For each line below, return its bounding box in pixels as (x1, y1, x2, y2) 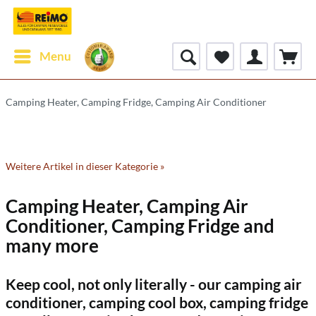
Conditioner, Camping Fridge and (6, 214, 274, 237)
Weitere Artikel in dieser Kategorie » (6, 160, 164, 172)
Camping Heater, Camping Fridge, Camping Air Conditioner (6, 96, 267, 108)
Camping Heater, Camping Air (6, 195, 248, 217)
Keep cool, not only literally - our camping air (6, 275, 302, 293)
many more (6, 234, 99, 257)
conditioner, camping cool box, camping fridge (6, 293, 308, 311)
